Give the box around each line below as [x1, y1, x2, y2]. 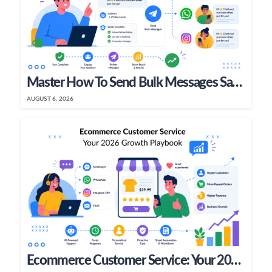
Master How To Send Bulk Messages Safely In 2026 [232, 76, 243, 90]
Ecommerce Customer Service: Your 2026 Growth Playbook [231, 254, 242, 268]
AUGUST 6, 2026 [26, 96, 74, 103]
